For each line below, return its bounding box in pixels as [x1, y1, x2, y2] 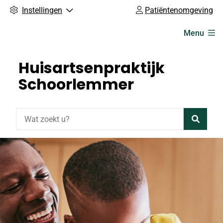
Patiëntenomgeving [145, 5, 213, 15]
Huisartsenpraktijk [18, 58, 165, 79]
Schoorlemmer [18, 74, 134, 95]
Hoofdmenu [7, 18, 81, 35]
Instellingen [22, 5, 62, 15]
